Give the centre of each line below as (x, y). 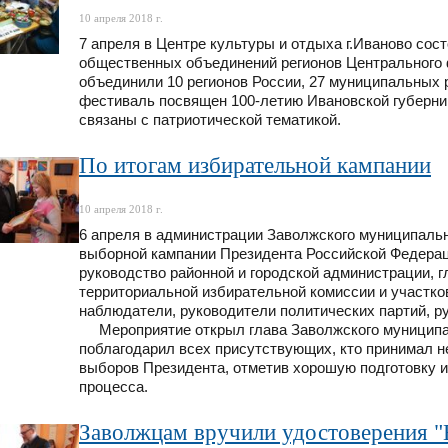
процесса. (113, 386)
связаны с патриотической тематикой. (212, 119)
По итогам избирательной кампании (255, 165)
